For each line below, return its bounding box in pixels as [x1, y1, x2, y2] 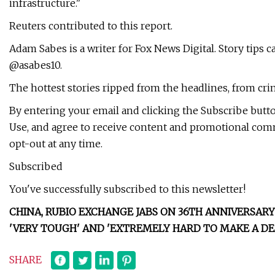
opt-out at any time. [9, 137, 103, 150]
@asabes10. [9, 59, 62, 72]
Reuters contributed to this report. [9, 20, 172, 33]
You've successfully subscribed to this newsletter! [9, 183, 246, 196]
